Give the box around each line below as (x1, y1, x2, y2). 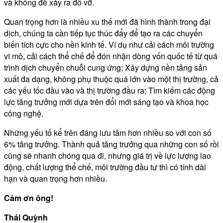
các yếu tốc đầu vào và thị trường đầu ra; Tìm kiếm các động (4, 84, 215, 96)
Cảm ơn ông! (4, 192, 53, 204)
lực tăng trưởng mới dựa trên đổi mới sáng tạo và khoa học (4, 96, 209, 108)
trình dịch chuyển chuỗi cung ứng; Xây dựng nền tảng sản (4, 61, 207, 73)
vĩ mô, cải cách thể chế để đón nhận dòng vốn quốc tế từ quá (4, 50, 218, 62)
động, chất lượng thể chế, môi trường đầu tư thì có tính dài (4, 161, 206, 173)
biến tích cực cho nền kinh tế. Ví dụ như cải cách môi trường (4, 38, 214, 50)
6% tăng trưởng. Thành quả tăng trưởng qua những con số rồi (4, 138, 219, 150)
